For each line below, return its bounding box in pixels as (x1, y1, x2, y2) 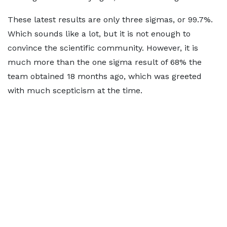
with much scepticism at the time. (8, 86, 142, 95)
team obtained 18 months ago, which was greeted (8, 71, 202, 81)
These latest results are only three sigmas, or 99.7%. (8, 15, 213, 24)
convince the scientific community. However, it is (8, 43, 198, 53)
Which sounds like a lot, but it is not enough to (8, 29, 191, 39)
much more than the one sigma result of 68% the (8, 57, 202, 67)
